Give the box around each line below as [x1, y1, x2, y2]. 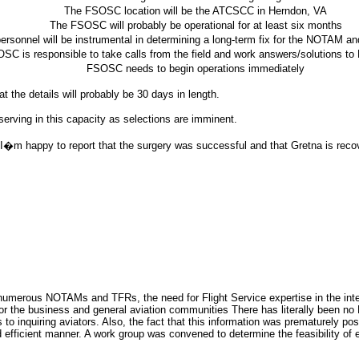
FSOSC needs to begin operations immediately [87, 63, 305, 75]
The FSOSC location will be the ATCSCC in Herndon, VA [64, 5, 327, 17]
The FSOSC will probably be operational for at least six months [49, 19, 342, 31]
